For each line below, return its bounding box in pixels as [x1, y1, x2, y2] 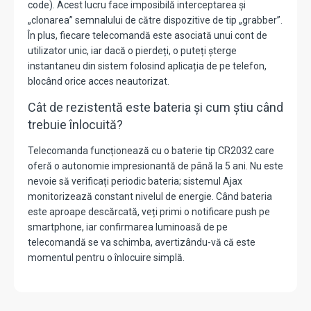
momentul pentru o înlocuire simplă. [28, 252, 185, 264]
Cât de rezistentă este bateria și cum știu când [28, 100, 283, 115]
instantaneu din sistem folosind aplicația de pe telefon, [28, 60, 267, 72]
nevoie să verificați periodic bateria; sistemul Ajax [28, 176, 242, 187]
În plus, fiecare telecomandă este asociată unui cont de [28, 30, 267, 42]
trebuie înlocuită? [28, 117, 123, 133]
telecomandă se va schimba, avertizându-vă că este [28, 237, 255, 249]
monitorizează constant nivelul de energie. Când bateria [28, 191, 272, 203]
